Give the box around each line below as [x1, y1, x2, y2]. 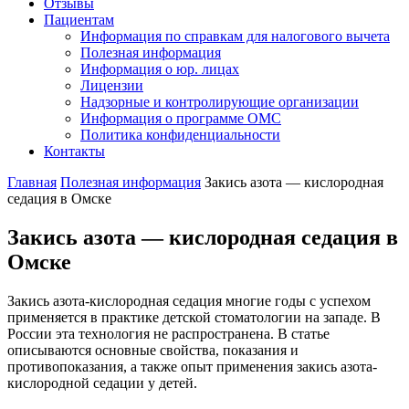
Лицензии [80, 78, 143, 93]
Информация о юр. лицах [80, 61, 239, 77]
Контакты [44, 143, 105, 159]
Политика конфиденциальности [80, 127, 280, 142]
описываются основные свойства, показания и [7, 341, 299, 358]
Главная [7, 174, 57, 190]
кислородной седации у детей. [7, 374, 197, 391]
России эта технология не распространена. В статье [7, 325, 330, 341]
